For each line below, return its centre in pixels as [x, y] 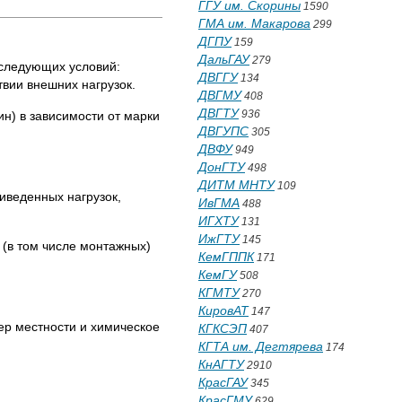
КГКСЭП [223, 328]
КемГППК [226, 257]
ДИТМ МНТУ [236, 185]
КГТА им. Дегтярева [261, 346]
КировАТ [223, 310]
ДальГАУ [224, 59]
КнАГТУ [221, 364]
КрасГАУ [223, 382]
